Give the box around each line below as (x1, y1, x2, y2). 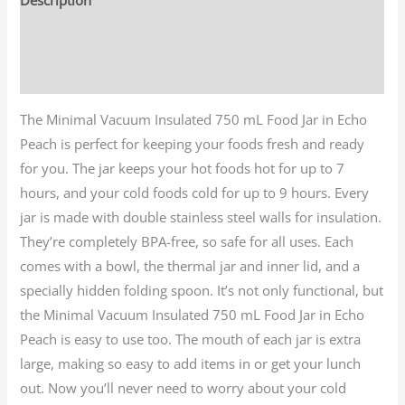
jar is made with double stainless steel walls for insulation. (20, 207, 382, 226)
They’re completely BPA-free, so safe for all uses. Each (20, 231, 354, 250)
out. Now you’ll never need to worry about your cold (20, 378, 347, 397)
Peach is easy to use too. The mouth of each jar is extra (20, 329, 362, 348)
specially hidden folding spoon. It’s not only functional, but (20, 280, 384, 299)
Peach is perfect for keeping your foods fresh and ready (20, 134, 365, 153)
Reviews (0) (20, 65, 90, 84)
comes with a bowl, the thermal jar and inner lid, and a (20, 256, 361, 275)
